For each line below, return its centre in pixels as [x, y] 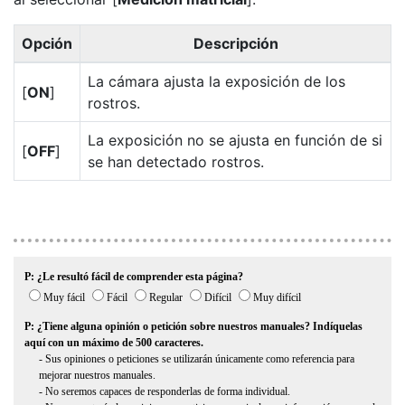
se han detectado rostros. [176, 162]
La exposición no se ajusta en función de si [235, 140]
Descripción [235, 43]
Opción [47, 43]
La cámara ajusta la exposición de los [217, 81]
